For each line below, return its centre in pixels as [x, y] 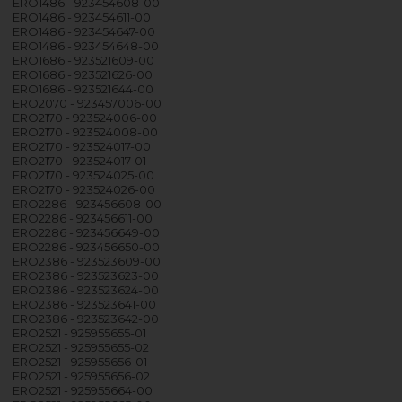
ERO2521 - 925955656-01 [80, 361]
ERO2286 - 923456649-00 [87, 232]
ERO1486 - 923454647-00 [84, 31]
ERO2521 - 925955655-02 [81, 347]
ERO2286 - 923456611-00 [83, 218]
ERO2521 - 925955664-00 [83, 390]
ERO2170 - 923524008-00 [86, 131]
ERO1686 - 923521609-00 [84, 60]
